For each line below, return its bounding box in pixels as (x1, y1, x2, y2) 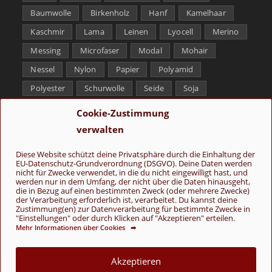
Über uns (95, 234, 126, 245)
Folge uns (33, 146, 74, 158)
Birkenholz (90, 7, 130, 18)
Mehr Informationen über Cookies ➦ (16, 223, 136, 232)
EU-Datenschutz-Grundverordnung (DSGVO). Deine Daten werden (16, 158, 252, 169)
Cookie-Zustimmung (76, 107, 169, 119)
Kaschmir (30, 25, 65, 37)
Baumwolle (30, 7, 72, 18)
